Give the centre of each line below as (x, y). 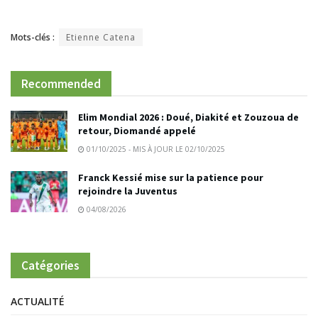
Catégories (50, 266)
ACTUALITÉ (38, 302)
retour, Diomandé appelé (137, 131)
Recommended (61, 84)
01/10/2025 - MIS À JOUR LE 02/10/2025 (155, 149)
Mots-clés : (33, 38)
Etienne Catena (101, 38)
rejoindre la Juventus (128, 191)
